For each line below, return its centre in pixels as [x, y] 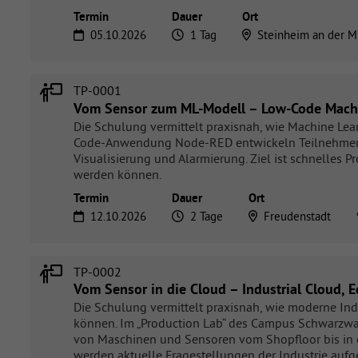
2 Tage [207, 216]
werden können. [117, 174]
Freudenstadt [297, 216]
